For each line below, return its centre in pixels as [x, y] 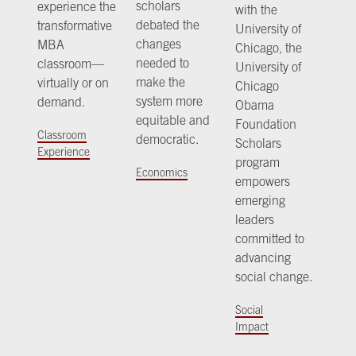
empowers [262, 182]
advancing [263, 258]
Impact [252, 327]
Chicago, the [268, 48]
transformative [75, 26]
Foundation [265, 124]
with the [256, 10]
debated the [168, 25]
